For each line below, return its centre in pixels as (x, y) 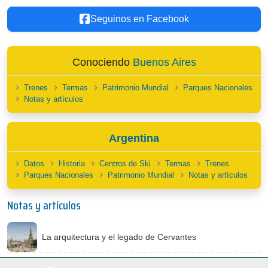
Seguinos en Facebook (139, 19)
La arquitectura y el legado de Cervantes (119, 237)
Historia (72, 164)
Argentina (134, 138)
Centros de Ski (125, 164)
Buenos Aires (164, 62)
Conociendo (102, 62)
